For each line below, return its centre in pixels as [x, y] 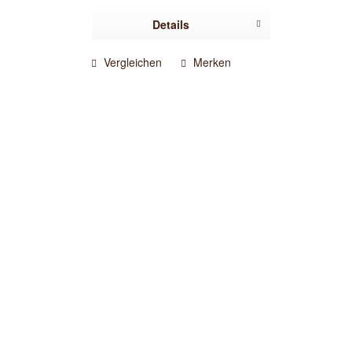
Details [171, 24]
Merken [213, 62]
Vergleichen [132, 62]
